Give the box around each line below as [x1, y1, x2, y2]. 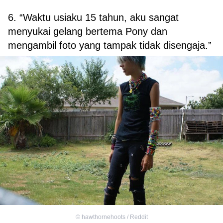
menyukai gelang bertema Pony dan [8, 25, 167, 37]
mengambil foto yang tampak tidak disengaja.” [8, 39, 212, 51]
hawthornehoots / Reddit [81, 214, 148, 221]
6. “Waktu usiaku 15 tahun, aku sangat [8, 11, 179, 23]
